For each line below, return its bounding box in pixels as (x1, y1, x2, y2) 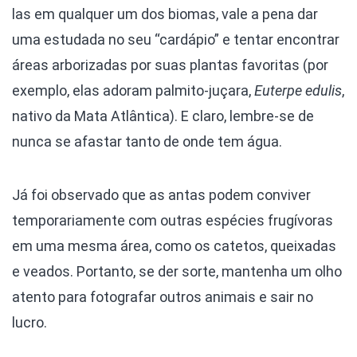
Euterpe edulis (254, 81, 342, 99)
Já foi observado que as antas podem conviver (12, 186, 311, 203)
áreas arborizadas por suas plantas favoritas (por (12, 56, 328, 73)
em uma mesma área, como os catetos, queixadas (12, 237, 336, 254)
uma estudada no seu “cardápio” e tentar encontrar (12, 30, 339, 48)
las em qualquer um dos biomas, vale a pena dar (12, 5, 318, 22)
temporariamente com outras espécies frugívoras (12, 211, 333, 229)
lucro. (12, 313, 47, 331)
